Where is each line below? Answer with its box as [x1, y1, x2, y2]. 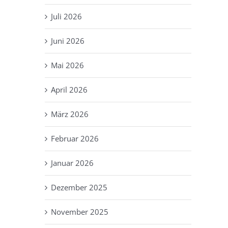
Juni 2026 [51, 35, 84, 46]
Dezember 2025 [51, 182, 107, 192]
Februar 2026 [51, 133, 99, 144]
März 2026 [51, 108, 89, 119]
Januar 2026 [51, 157, 94, 168]
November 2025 [51, 206, 108, 217]
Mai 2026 [51, 60, 84, 70]
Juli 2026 [51, 11, 82, 21]
